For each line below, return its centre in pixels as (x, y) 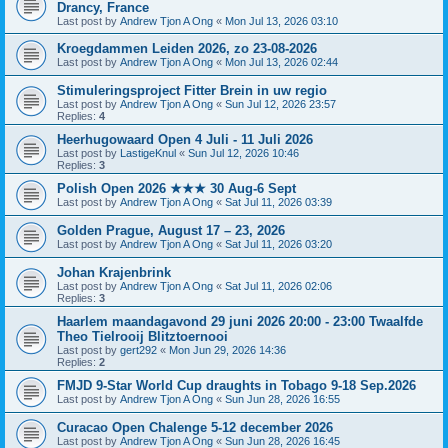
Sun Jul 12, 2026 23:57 (280, 104)
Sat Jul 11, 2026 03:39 (278, 202)
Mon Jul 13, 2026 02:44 (281, 62)
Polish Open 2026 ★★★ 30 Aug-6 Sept (176, 189)
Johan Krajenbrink (114, 273)
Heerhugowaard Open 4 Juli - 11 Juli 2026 (185, 140)
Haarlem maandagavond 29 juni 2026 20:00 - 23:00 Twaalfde (240, 322)
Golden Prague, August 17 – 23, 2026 (171, 231)
